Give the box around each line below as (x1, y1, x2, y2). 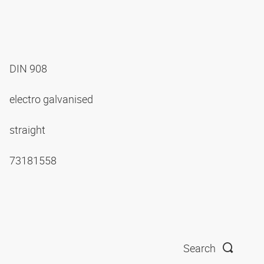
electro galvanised (9, 91, 95, 106)
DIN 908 (9, 61, 49, 75)
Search (183, 241, 216, 256)
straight (9, 122, 48, 137)
